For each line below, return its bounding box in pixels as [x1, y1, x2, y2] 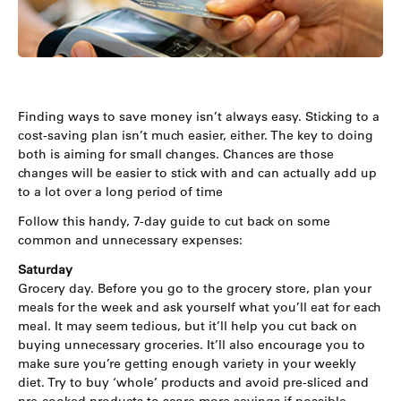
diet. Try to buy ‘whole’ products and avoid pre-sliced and [18, 374, 369, 390]
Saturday [18, 261, 73, 277]
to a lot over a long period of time [18, 183, 223, 200]
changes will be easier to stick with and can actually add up [18, 165, 377, 181]
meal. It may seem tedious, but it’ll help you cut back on [18, 318, 357, 334]
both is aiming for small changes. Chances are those [18, 146, 334, 162]
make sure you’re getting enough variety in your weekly [18, 355, 356, 371]
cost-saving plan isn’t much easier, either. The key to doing [18, 127, 373, 143]
